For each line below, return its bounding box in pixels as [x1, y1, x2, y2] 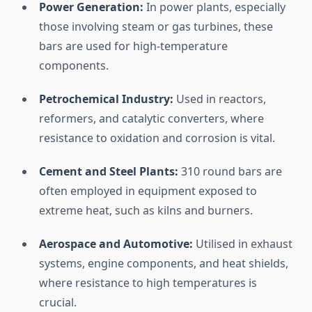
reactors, [219, 91, 266, 107]
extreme [39, 203, 86, 219]
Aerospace [39, 236, 99, 252]
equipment [138, 183, 198, 199]
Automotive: [123, 236, 193, 252]
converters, [168, 111, 231, 127]
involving [72, 19, 122, 35]
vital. [251, 130, 275, 146]
